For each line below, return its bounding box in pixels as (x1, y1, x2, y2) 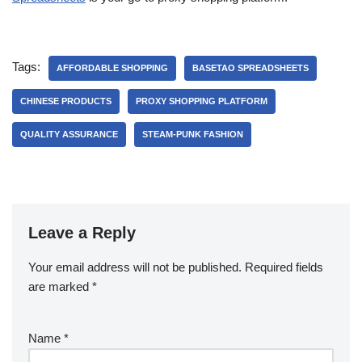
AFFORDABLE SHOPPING (57, 63, 168, 73)
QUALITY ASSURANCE (20, 129, 118, 139)
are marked (28, 280, 92, 293)
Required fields (245, 260, 323, 274)
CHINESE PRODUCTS (20, 96, 112, 106)
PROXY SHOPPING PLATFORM (136, 96, 267, 106)
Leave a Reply (28, 224, 136, 242)
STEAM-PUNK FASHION (142, 129, 243, 139)
